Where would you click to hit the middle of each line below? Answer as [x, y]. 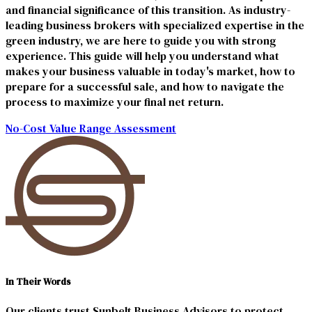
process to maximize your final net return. [115, 101]
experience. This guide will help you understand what [142, 55]
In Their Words [38, 282]
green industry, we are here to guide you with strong [141, 40]
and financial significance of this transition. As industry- [148, 9]
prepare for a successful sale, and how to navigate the [145, 86]
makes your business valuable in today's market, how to [150, 71]
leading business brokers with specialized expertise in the [155, 25]
